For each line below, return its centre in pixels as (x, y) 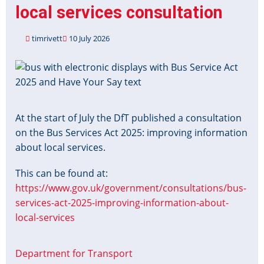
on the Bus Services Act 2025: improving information (131, 133)
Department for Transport (74, 254)
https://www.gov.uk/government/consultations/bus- (131, 188)
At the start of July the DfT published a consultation (128, 118)
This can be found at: (62, 174)
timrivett (47, 38)
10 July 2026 (88, 38)
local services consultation (119, 12)
